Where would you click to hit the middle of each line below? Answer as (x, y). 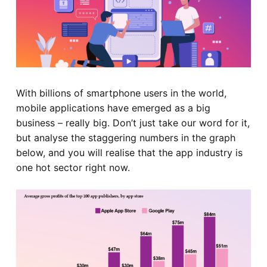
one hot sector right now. (73, 167)
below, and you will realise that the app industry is (129, 152)
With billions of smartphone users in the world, (121, 93)
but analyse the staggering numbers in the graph (125, 137)
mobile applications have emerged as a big (113, 108)
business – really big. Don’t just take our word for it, (133, 122)
